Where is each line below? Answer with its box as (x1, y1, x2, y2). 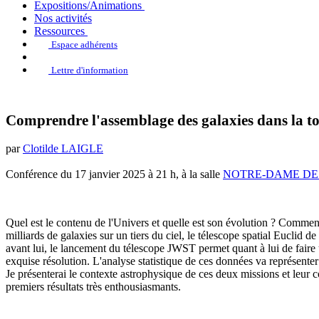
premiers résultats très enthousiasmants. (6, 281, 181, 293)
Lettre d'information (51, 65, 128, 75)
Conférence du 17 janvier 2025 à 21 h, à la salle (6, 168, 223, 180)
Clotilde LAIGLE (23, 142, 103, 155)
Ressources (34, 25, 85, 37)
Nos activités (34, 12, 92, 24)
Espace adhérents (51, 39, 117, 50)
